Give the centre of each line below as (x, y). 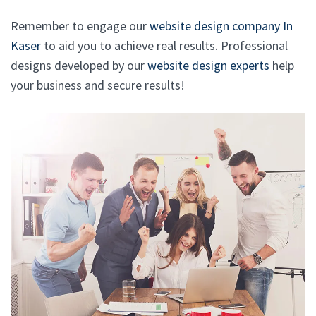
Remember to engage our (80, 25)
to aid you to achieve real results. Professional (164, 45)
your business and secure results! (98, 85)
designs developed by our (79, 65)
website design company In (221, 25)
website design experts (208, 65)
